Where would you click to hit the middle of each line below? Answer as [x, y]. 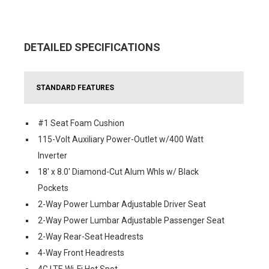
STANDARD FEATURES [75, 87]
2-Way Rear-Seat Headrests [91, 236]
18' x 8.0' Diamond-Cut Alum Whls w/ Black [118, 171]
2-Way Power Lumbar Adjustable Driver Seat [122, 204]
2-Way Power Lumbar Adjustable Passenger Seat [131, 220]
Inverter [53, 155]
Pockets [53, 188]
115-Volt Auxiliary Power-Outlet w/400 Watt [121, 139]
